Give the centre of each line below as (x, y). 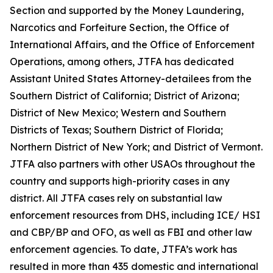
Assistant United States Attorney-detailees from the (131, 79)
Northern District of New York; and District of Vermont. (136, 147)
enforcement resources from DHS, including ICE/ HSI (135, 215)
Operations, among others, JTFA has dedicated (122, 62)
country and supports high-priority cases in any (120, 181)
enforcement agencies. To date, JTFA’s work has (123, 249)
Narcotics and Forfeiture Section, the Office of (119, 27)
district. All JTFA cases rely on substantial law (116, 198)
